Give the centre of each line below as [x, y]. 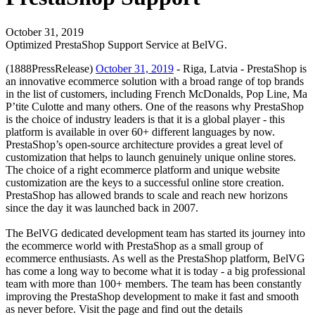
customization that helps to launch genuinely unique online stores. [151, 157]
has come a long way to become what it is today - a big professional [155, 271]
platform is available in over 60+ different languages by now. [140, 131]
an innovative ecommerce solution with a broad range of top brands [155, 81]
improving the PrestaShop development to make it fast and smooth [152, 296]
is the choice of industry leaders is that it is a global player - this [145, 119]
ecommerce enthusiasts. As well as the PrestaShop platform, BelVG [155, 258]
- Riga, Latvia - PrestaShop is [240, 68]
